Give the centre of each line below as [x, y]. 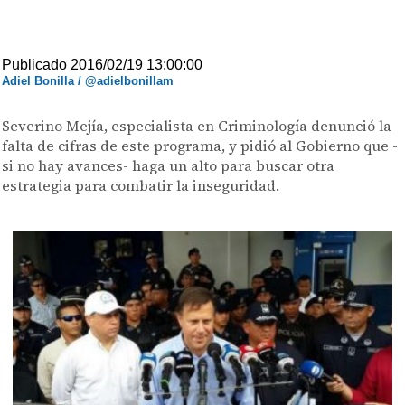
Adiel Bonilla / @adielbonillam [88, 81]
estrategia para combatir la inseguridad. [141, 185]
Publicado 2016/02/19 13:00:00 [103, 65]
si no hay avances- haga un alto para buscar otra [169, 165]
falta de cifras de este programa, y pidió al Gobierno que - [200, 146]
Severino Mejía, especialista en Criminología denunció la [197, 126]
